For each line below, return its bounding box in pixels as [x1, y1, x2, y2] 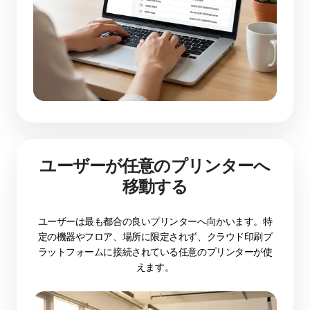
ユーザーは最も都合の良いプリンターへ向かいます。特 [37, 215, 273, 228]
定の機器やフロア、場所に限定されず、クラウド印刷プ [37, 230, 273, 243]
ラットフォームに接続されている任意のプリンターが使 [37, 246, 273, 258]
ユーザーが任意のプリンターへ [39, 156, 271, 176]
